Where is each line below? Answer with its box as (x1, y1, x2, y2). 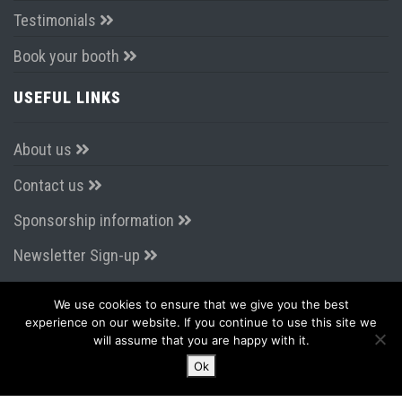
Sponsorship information (13, 210, 178, 230)
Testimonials (13, 10, 100, 30)
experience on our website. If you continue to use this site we (25, 315, 377, 329)
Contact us (13, 175, 88, 195)
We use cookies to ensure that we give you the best (53, 297, 349, 311)
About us (13, 139, 75, 159)
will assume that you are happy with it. (92, 333, 310, 347)
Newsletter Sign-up (13, 245, 144, 265)
